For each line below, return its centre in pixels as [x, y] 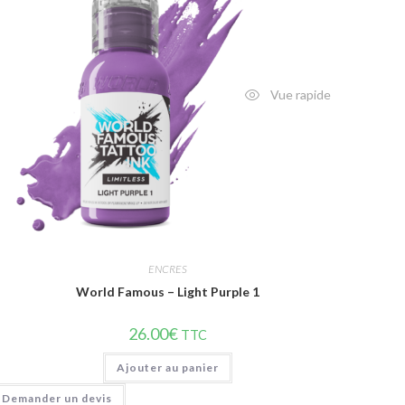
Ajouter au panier [168, 367]
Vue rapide [299, 95]
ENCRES [168, 269]
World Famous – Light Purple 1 [168, 292]
